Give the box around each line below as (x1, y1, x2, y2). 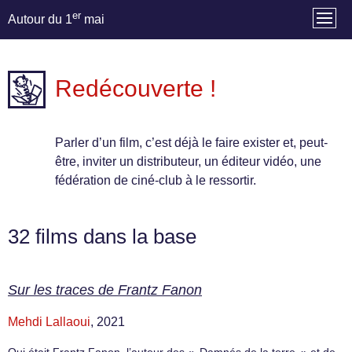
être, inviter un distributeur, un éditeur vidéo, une (55, 155, 321, 169)
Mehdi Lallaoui (8, 315, 90, 329)
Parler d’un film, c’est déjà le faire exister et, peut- (55, 136, 328, 150)
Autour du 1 (8, 13, 72, 27)
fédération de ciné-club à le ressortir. (55, 174, 256, 188)
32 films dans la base (8, 225, 196, 248)
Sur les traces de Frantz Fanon (8, 282, 202, 299)
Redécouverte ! (55, 75, 216, 102)
